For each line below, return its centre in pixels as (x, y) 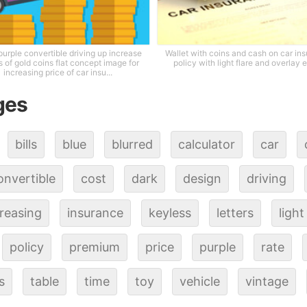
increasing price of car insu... (58, 73)
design (202, 178)
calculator (207, 144)
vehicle (199, 281)
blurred (132, 144)
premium (94, 247)
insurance (95, 212)
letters (235, 212)
